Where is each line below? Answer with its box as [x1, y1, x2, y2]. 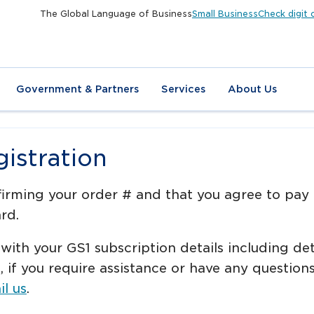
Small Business [192, 8, 258, 19]
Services [161, 83, 205, 95]
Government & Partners [16, 83, 139, 95]
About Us [228, 83, 277, 95]
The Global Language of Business [40, 8, 192, 19]
